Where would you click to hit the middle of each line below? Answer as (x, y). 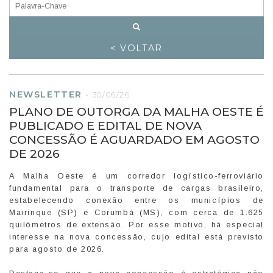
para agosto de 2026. (57, 249)
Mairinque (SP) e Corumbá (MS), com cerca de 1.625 (136, 212)
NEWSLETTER (46, 94)
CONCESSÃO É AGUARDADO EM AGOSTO (134, 139)
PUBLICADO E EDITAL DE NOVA (105, 125)
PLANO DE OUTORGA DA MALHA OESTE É (136, 111)
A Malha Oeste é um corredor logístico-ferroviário (136, 175)
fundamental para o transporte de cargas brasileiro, (136, 188)
